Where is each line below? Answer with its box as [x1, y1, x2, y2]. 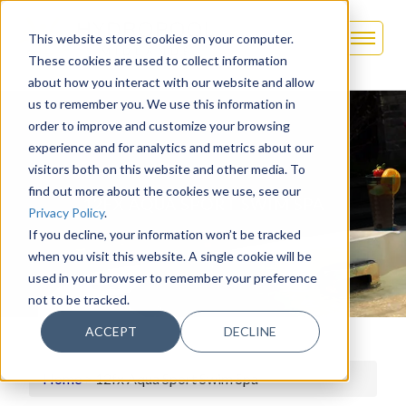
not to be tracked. [27, 291, 130, 307]
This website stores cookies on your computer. [27, 30, 294, 46]
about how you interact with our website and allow [27, 73, 314, 90]
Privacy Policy [27, 204, 104, 220]
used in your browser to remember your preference [27, 269, 317, 285]
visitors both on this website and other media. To [27, 160, 305, 177]
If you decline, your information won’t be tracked [27, 226, 301, 242]
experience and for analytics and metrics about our [27, 139, 314, 155]
